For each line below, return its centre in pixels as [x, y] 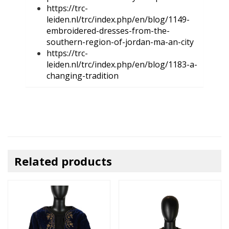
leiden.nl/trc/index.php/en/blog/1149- [118, 19]
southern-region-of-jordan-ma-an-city [120, 42]
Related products [63, 161]
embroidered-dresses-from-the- [108, 30]
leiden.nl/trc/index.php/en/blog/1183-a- [122, 64]
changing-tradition [83, 75]
